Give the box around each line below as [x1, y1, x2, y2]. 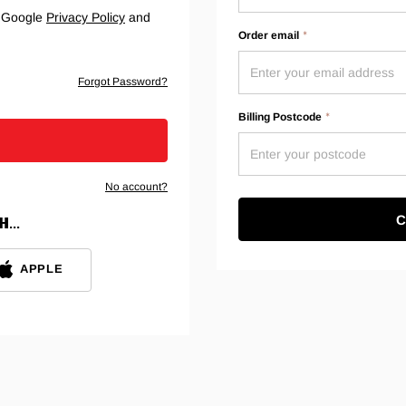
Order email [238, 28, 299, 42]
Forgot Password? [78, 74, 168, 88]
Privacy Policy [46, 9, 125, 24]
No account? [105, 179, 168, 193]
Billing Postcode [238, 110, 322, 123]
